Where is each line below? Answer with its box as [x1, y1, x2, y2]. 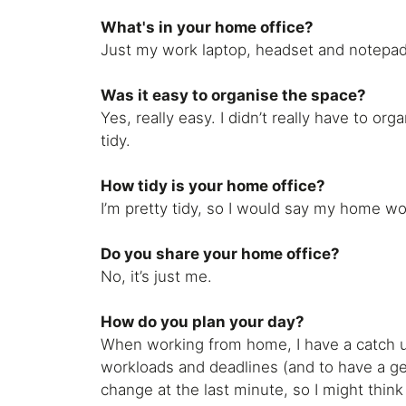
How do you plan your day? [101, 313, 305, 332]
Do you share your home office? [101, 245, 341, 264]
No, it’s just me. [101, 267, 213, 286]
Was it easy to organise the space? [101, 86, 367, 105]
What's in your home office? [101, 18, 314, 37]
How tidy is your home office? [101, 177, 326, 196]
